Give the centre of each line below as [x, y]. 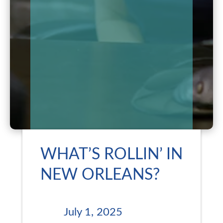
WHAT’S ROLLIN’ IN [111, 154]
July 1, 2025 [93, 212]
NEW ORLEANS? [100, 174]
